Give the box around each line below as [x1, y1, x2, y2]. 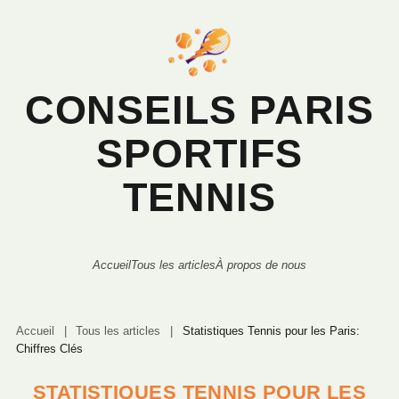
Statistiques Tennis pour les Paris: [182, 324, 360, 338]
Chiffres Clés [16, 342, 83, 355]
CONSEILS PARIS [24, 87, 375, 133]
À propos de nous [216, 259, 306, 272]
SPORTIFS [95, 131, 304, 176]
